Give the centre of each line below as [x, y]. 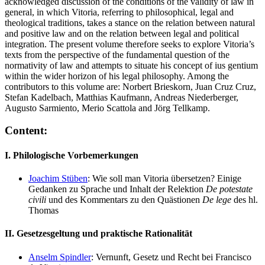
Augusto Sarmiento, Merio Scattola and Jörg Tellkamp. [107, 108]
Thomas [43, 210]
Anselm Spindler [60, 257]
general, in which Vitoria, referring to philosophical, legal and [119, 12]
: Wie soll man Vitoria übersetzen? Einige [164, 178]
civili [37, 200]
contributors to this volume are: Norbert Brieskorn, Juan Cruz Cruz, [130, 86]
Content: [26, 131]
